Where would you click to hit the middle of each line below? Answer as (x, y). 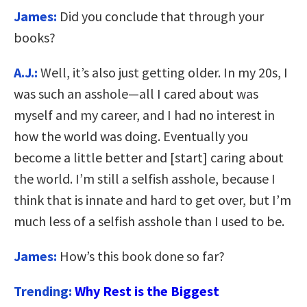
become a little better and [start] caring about (149, 158)
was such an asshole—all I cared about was (136, 94)
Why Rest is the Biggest (147, 291)
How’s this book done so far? (141, 256)
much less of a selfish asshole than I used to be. (149, 221)
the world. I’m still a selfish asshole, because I (145, 179)
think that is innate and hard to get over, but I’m (152, 200)
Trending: (44, 291)
